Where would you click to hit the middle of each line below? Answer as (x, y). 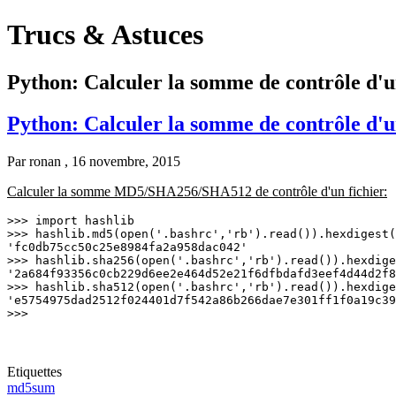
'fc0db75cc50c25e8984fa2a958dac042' (127, 247)
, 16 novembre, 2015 (122, 161)
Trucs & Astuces (105, 35)
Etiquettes (34, 371)
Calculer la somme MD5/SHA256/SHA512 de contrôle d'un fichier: (197, 191)
